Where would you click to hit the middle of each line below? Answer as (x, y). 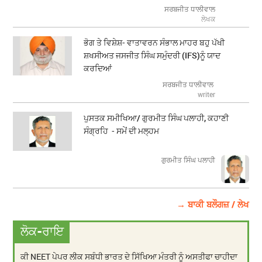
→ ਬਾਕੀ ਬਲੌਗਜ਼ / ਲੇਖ (213, 204)
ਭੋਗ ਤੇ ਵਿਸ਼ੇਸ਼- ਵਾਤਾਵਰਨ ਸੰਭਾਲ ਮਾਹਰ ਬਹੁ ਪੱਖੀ (154, 43)
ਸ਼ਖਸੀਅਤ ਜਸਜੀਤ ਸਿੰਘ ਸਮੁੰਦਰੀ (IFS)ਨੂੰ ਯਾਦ (152, 56)
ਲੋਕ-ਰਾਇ (42, 231)
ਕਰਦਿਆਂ (98, 68)
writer (206, 94)
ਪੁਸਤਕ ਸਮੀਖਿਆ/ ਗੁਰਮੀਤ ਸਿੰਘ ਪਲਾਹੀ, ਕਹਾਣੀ (156, 118)
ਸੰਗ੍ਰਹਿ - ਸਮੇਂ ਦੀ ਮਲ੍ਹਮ (122, 131)
